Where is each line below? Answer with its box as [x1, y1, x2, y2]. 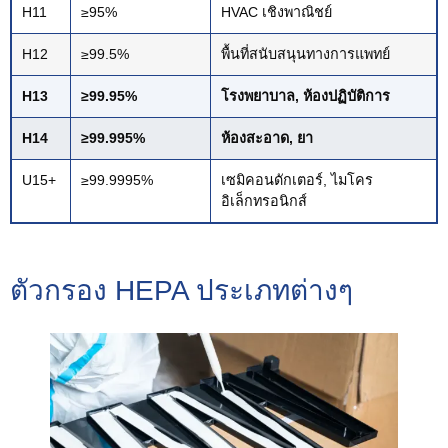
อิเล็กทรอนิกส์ [221, 192, 307, 209]
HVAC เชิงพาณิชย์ [221, 3, 332, 20]
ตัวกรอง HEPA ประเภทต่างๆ [10, 274, 353, 306]
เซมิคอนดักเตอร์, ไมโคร [221, 171, 373, 188]
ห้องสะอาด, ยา [221, 129, 313, 146]
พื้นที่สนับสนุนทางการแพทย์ [221, 45, 390, 62]
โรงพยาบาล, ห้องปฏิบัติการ [221, 87, 390, 104]
